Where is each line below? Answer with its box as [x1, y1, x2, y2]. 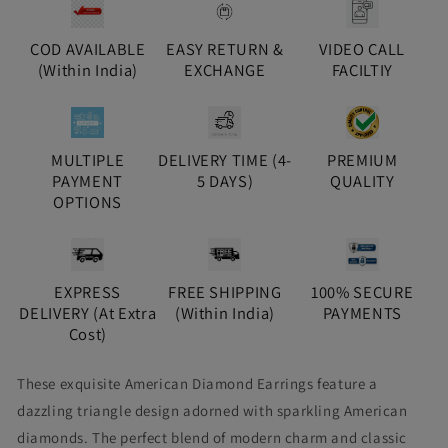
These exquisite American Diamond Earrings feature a [17, 374, 378, 394]
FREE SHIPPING [168, 281, 282, 304]
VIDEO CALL [319, 38, 406, 61]
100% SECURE [311, 281, 414, 304]
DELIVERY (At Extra [19, 302, 157, 325]
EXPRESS [54, 281, 122, 304]
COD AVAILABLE [29, 38, 146, 61]
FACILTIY [331, 59, 393, 82]
